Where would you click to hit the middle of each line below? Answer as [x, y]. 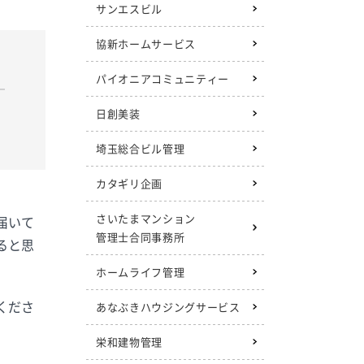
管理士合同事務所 [141, 237]
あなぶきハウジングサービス [168, 307]
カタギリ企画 [129, 183]
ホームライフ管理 [141, 272]
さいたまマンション [146, 218]
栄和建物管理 [129, 342]
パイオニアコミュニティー [162, 78]
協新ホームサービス [146, 43]
